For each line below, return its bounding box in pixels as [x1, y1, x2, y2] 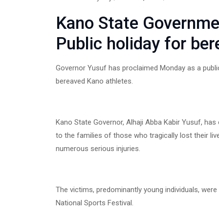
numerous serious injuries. [56, 144, 140, 153]
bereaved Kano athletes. [56, 77, 133, 86]
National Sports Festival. [56, 198, 133, 208]
